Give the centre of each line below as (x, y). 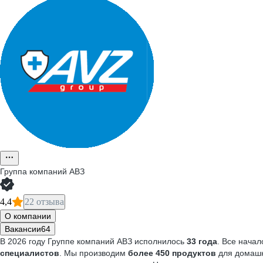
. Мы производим (94, 253)
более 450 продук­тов (172, 253)
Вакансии (23, 229)
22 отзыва (44, 202)
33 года (202, 241)
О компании (28, 216)
